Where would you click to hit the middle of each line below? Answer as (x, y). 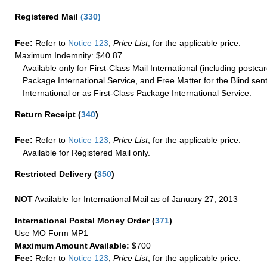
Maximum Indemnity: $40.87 (69, 55)
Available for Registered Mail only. (87, 153)
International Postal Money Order (83, 221)
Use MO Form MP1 (52, 233)
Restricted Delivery (55, 174)
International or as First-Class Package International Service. (137, 93)
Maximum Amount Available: (72, 246)
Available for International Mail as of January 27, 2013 (135, 199)
